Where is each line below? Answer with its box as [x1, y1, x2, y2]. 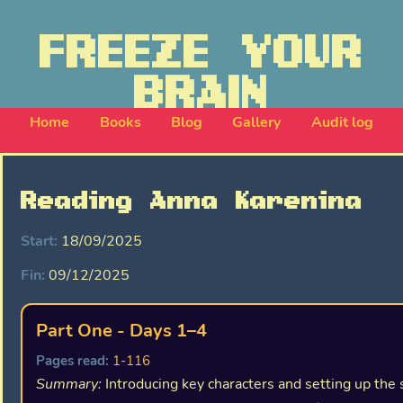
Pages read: [36, 351, 109, 370]
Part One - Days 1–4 [36, 318, 207, 343]
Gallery [232, 112, 282, 132]
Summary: [36, 373, 102, 394]
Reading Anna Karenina [21, 191, 363, 213]
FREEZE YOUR [40, 36, 363, 77]
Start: [21, 230, 58, 251]
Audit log [310, 112, 373, 132]
